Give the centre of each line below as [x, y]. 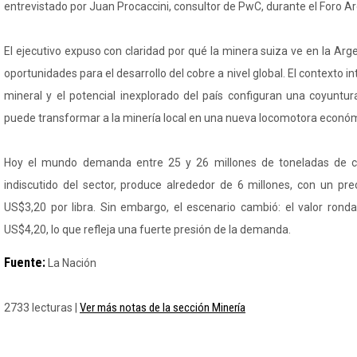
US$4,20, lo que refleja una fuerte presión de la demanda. [147, 229]
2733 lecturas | [42, 308]
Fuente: [25, 263]
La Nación [71, 263]
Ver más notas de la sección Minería [163, 308]
